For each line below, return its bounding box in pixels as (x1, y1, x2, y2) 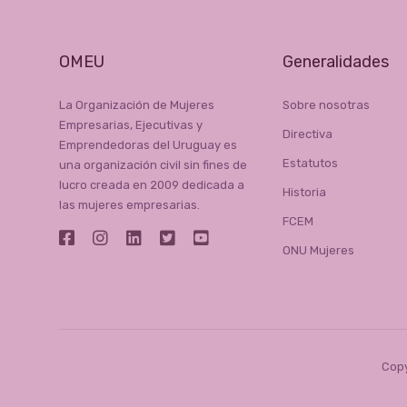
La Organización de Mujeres (58, 98, 214, 113)
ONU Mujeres (282, 243, 354, 258)
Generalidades (282, 52, 389, 73)
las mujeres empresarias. (58, 198, 200, 213)
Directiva (282, 127, 333, 142)
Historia (282, 185, 326, 200)
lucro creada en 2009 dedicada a (58, 178, 244, 193)
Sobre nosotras (282, 98, 370, 113)
